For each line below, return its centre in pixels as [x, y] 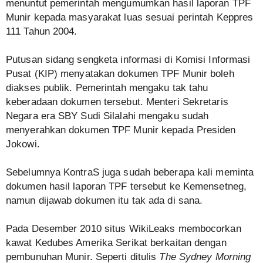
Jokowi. [23, 144]
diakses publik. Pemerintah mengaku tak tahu [107, 88]
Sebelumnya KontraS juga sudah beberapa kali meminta [130, 172]
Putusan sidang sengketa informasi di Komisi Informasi [128, 60]
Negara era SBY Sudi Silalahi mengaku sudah [107, 116]
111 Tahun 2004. [42, 31]
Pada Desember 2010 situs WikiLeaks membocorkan [124, 229]
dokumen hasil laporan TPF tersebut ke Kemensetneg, [127, 186]
